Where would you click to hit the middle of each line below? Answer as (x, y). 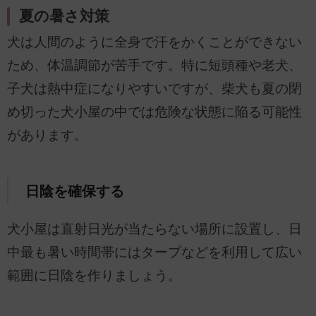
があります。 (47, 135)
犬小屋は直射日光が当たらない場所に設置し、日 (154, 229)
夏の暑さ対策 (65, 16)
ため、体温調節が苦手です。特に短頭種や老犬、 (154, 65)
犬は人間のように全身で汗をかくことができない (154, 42)
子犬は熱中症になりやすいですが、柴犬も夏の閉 (154, 88)
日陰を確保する (74, 191)
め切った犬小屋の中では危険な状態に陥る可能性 (154, 111)
